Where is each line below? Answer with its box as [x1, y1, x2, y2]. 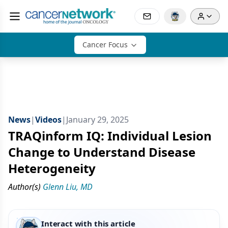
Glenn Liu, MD [43, 181, 93, 192]
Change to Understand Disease [8, 144, 195, 160]
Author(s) [8, 181, 41, 192]
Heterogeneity [8, 160, 96, 177]
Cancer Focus [82, 40, 128, 49]
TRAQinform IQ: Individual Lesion [8, 127, 212, 144]
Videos [35, 114, 62, 125]
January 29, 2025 [66, 114, 129, 125]
